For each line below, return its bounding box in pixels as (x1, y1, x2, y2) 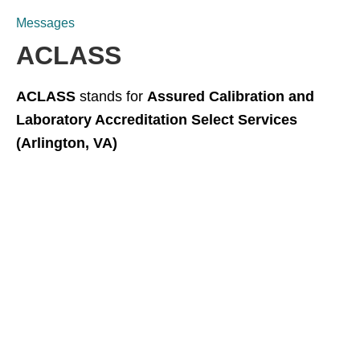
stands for (76, 88, 147, 104)
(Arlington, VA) (16, 135, 117, 151)
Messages (16, 16, 75, 30)
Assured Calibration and (147, 88, 314, 104)
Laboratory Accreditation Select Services (16, 112, 297, 128)
